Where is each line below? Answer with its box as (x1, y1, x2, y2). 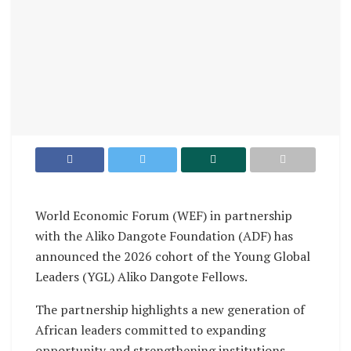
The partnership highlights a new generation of (35, 300, 305, 318)
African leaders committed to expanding (35, 320, 266, 338)
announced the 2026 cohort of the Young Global (35, 247, 310, 265)
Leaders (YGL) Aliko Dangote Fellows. (35, 267, 248, 285)
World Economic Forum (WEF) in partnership (35, 206, 292, 224)
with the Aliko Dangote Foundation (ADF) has (35, 226, 293, 244)
